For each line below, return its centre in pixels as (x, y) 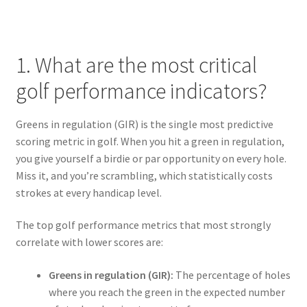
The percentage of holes (232, 275)
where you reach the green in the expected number (167, 292)
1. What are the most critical (136, 65)
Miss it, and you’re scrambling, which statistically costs (144, 175)
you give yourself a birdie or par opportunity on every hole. (151, 158)
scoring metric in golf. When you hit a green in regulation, (150, 141)
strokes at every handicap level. (88, 192)
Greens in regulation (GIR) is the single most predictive (144, 124)
